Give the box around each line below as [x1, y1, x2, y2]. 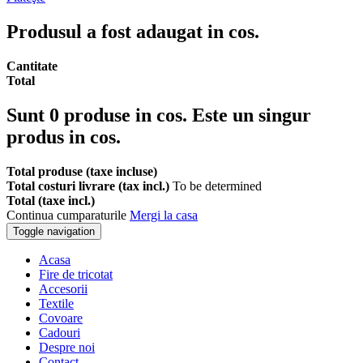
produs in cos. [6, 126, 121, 147]
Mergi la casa [130, 207, 198, 222]
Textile [39, 296, 74, 310]
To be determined [173, 178, 262, 193]
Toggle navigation [13, 224, 95, 237]
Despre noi [39, 340, 95, 354]
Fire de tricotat [39, 267, 113, 281]
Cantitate [6, 58, 58, 73]
